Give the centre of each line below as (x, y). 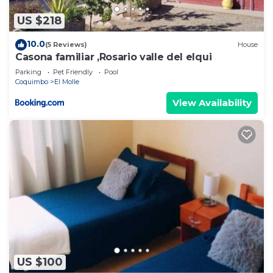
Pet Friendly (73, 72)
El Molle (67, 81)
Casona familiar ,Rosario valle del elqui (114, 57)
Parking (28, 72)
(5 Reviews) (66, 45)
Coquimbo (32, 81)
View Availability (212, 102)
